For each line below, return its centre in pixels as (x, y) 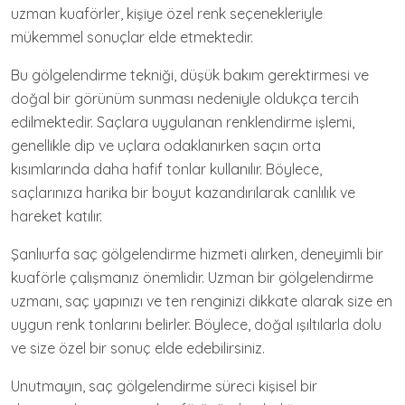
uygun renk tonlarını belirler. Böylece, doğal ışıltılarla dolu (196, 325)
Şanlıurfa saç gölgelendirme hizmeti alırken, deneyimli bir (197, 254)
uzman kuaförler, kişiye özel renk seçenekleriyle (167, 14)
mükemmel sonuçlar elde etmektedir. (132, 38)
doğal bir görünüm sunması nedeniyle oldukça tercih (185, 99)
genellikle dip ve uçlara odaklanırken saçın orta (166, 146)
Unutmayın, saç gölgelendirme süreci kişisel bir (164, 386)
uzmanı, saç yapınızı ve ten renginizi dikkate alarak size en (202, 301)
